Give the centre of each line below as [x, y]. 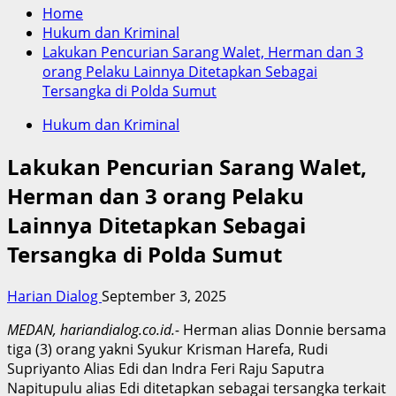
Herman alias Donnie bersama [283, 329]
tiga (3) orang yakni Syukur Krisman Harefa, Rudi [168, 349]
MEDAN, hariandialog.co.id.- [93, 329]
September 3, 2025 [164, 296]
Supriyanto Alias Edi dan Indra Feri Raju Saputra [166, 368]
